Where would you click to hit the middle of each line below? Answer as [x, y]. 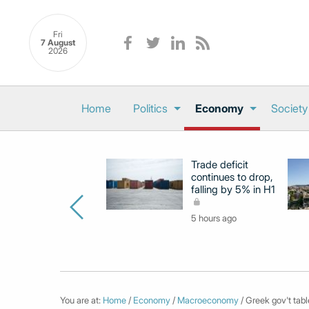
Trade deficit [220, 165]
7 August [58, 43]
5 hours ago [214, 218]
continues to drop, [232, 177]
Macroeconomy [208, 300]
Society [289, 108]
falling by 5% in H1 [233, 189]
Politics [150, 108]
